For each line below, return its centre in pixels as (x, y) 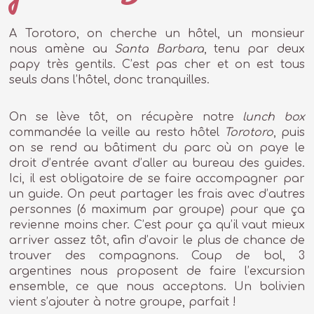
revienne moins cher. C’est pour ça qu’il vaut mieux (157, 225)
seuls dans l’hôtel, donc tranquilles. (110, 80)
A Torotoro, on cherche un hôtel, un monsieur (157, 33)
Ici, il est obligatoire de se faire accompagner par (157, 179)
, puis (289, 133)
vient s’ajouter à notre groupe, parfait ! (123, 302)
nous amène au (62, 49)
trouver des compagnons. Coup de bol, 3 (157, 256)
